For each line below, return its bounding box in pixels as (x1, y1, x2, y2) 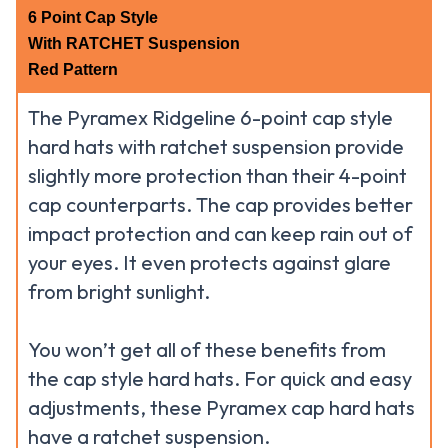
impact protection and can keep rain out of (28, 221, 413, 246)
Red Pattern (28, 61, 118, 78)
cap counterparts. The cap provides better (28, 192, 413, 217)
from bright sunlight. (28, 279, 210, 304)
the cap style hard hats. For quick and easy (28, 366, 412, 391)
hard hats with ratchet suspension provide (28, 134, 404, 159)
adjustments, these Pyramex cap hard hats (28, 395, 415, 420)
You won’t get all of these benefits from (28, 337, 386, 362)
